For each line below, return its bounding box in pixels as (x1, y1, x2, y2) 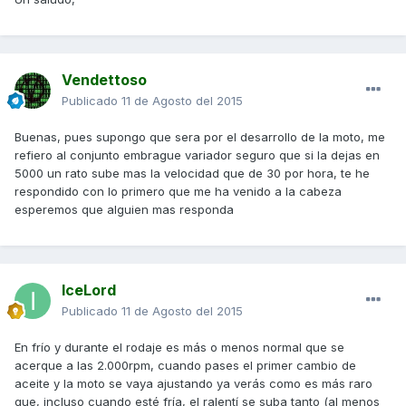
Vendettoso (62, 71, 147, 90)
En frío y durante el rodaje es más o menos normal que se (14, 340, 344, 355)
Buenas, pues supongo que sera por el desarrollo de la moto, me (14, 130, 385, 145)
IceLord (62, 281, 116, 300)
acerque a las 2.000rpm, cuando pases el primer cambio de (14, 358, 356, 373)
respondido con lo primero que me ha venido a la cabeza (14, 184, 342, 199)
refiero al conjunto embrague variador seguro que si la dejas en (14, 148, 380, 163)
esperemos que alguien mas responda (14, 202, 234, 217)
